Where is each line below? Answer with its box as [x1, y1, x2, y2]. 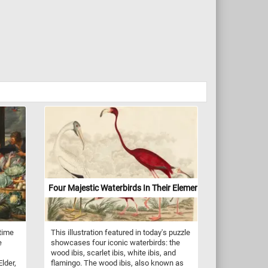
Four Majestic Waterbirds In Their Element [48, 182, 202, 193]
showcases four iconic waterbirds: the [50, 237, 180, 247]
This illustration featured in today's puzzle [50, 227, 190, 237]
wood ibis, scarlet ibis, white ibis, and [50, 248, 176, 257]
